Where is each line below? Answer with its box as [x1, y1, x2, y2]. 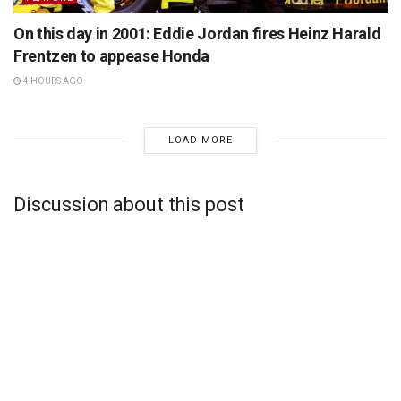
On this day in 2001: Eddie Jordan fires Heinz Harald [13, 24, 381, 44]
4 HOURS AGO [21, 76, 83, 87]
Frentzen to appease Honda [13, 47, 209, 66]
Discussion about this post [13, 193, 244, 217]
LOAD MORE [167, 134, 233, 147]
